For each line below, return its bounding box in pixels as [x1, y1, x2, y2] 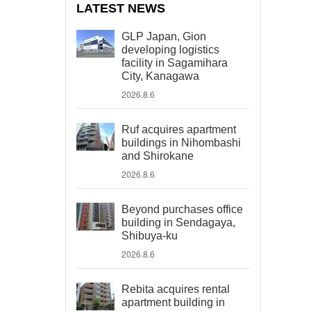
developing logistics [121, 44, 219, 56]
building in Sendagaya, [121, 217, 235, 228]
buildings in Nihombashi [121, 137, 241, 149]
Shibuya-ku [121, 230, 178, 242]
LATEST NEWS [76, 1, 166, 15]
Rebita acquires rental [121, 283, 230, 295]
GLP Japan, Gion [121, 31, 206, 42]
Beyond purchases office [121, 203, 243, 215]
